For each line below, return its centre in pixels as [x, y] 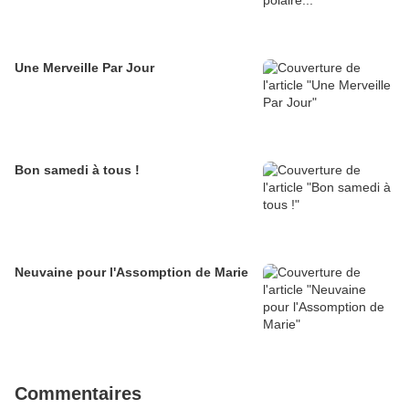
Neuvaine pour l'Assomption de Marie [131, 273]
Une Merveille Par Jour [84, 68]
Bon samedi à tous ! [77, 170]
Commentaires [78, 394]
